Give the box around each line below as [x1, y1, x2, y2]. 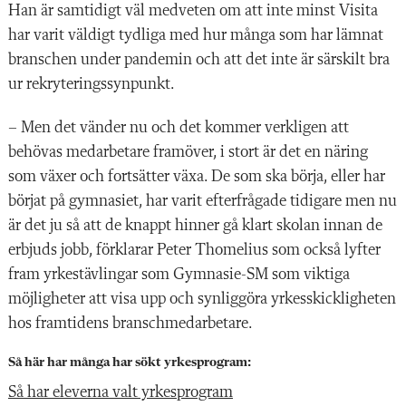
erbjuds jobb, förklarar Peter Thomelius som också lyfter [8, 241, 381, 258]
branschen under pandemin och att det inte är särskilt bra [8, 51, 390, 68]
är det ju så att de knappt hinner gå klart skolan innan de [8, 217, 382, 234]
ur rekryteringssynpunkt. [8, 75, 175, 92]
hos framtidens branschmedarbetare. [8, 314, 259, 332]
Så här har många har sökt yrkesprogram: [8, 355, 251, 370]
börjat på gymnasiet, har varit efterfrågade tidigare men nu [8, 192, 397, 209]
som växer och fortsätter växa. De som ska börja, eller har [8, 168, 385, 185]
